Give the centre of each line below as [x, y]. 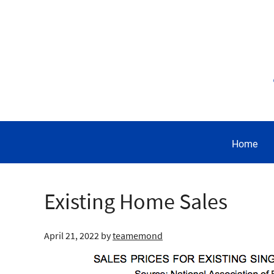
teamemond [138, 235]
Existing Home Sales [136, 202]
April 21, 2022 [72, 235]
